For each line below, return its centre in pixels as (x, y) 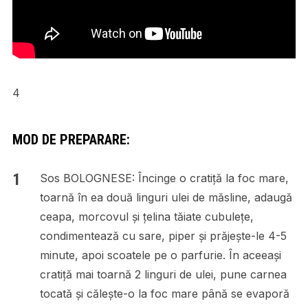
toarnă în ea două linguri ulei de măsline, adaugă (166, 197)
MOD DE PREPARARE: (71, 139)
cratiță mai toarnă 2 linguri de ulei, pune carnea (163, 274)
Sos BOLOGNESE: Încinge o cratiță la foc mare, (164, 178)
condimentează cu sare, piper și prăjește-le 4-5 (163, 235)
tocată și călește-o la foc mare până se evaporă (164, 293)
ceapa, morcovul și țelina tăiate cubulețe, (146, 216)
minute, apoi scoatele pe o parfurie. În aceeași (160, 255)
